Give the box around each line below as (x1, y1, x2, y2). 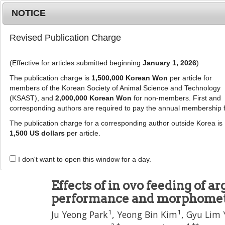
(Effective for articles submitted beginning (9, 59, 143, 67)
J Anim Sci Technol (51, 123, 120, 134)
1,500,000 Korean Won (91, 74, 168, 82)
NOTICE (12, 8, 46, 19)
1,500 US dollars (9, 129, 65, 138)
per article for (167, 74, 212, 82)
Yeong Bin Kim (117, 208, 177, 220)
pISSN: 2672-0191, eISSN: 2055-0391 (51, 133, 186, 144)
